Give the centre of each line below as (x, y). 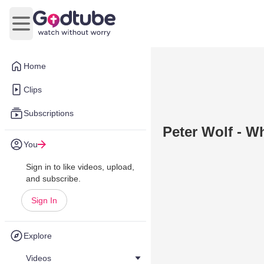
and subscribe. (53, 179)
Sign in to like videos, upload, (80, 167)
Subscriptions (49, 113)
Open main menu (56, 29)
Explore (38, 236)
